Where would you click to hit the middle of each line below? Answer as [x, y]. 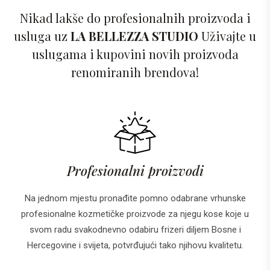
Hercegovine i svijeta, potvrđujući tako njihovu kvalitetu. [135, 245]
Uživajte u [227, 36]
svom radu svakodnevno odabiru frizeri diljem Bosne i [135, 229]
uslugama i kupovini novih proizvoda [135, 54]
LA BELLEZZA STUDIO [134, 36]
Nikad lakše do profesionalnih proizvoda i [135, 17]
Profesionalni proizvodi [135, 170]
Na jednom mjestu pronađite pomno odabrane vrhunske [135, 198]
